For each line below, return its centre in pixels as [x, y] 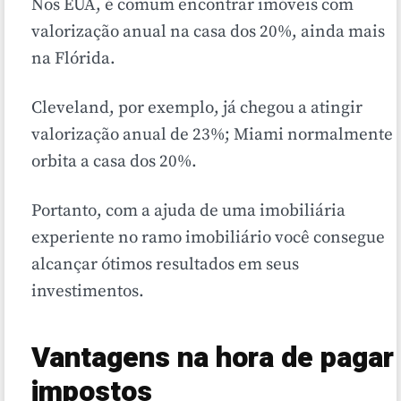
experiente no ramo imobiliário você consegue [208, 238]
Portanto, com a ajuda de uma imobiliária [188, 211]
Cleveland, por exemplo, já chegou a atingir [197, 108]
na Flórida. [73, 59]
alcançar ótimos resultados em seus [165, 265]
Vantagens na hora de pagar [213, 358]
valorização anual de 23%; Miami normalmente [212, 135]
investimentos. [88, 292]
